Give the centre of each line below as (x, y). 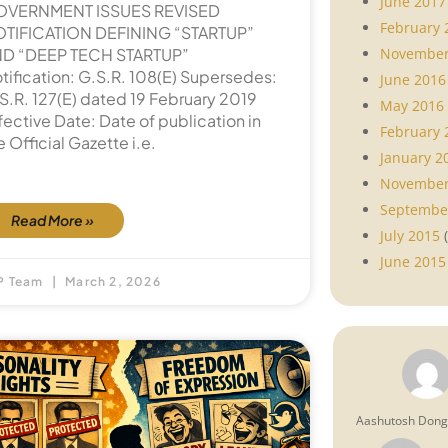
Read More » (52, 220)
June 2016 (413, 79)
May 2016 (412, 105)
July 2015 (410, 235)
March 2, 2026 (111, 282)
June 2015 (413, 261)
